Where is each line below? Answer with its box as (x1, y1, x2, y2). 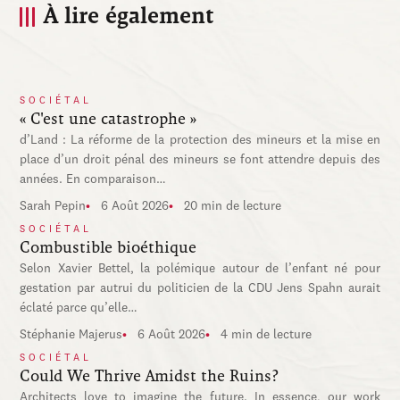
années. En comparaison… (20, 173, 167, 187)
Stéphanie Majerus (20, 329, 123, 342)
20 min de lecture (184, 200, 282, 213)
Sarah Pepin (20, 200, 87, 213)
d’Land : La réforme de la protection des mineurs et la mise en (20, 134, 380, 147)
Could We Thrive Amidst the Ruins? (20, 367, 279, 386)
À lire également (44, 4, 214, 29)
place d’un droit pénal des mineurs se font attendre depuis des (20, 154, 380, 167)
